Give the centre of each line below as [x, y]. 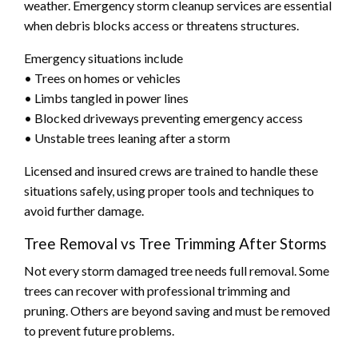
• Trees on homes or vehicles [102, 78]
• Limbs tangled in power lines [106, 97]
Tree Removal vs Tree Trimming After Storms [175, 243]
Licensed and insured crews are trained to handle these [171, 170]
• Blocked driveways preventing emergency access [163, 117]
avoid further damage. [84, 210]
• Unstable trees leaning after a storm [127, 137]
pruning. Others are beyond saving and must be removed [177, 310]
